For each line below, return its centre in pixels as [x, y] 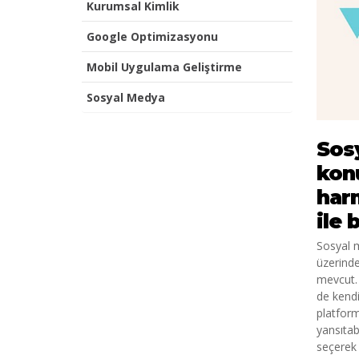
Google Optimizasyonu [152, 37]
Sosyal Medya [126, 98]
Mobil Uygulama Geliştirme [164, 67]
